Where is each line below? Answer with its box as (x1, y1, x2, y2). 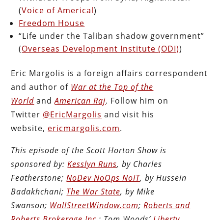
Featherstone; (11, 172, 67, 183)
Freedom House (19, 17, 85, 28)
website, (11, 122, 48, 134)
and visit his (102, 109, 155, 120)
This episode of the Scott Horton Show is (11, 144, 167, 156)
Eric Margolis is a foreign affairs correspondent (11, 67, 208, 79)
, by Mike (120, 186, 155, 197)
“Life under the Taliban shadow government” (19, 30, 205, 41)
